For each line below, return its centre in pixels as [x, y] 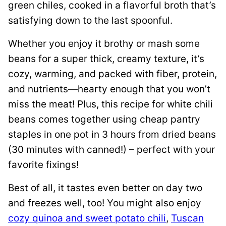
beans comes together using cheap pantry [104, 120]
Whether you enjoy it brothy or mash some [104, 44]
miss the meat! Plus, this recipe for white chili [110, 104]
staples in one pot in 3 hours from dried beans [112, 135]
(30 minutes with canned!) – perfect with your [111, 150]
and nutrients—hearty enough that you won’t [109, 89]
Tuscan [187, 218]
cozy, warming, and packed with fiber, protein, [112, 74]
